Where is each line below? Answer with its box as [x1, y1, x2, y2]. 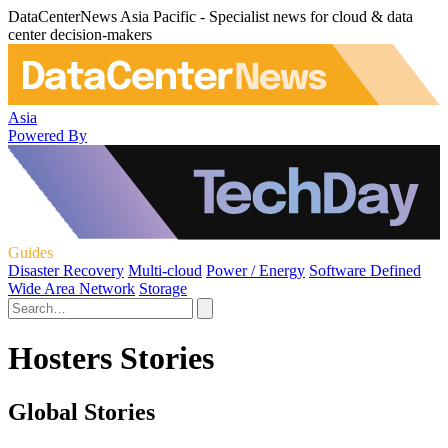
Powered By [8, 126, 87, 144]
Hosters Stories [8, 340, 214, 377]
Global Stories [8, 398, 155, 425]
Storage [139, 279, 187, 297]
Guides [8, 243, 53, 261]
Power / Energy [206, 261, 305, 279]
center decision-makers [8, 26, 152, 43]
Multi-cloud [128, 261, 202, 279]
